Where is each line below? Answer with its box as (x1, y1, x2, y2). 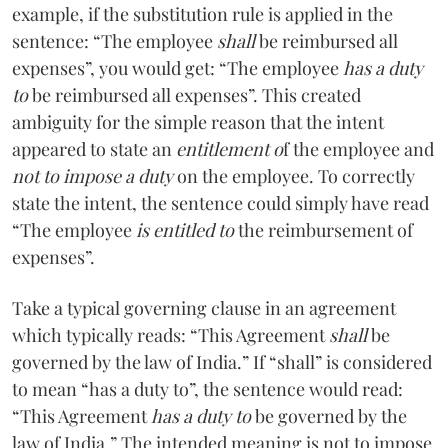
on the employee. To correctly (173, 163, 415, 188)
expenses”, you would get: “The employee (12, 55, 343, 80)
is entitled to (136, 217, 234, 242)
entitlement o (176, 136, 283, 161)
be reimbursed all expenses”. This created (28, 82, 361, 107)
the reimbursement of (234, 217, 413, 242)
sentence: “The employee (12, 28, 217, 53)
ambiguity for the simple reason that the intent (12, 109, 384, 134)
